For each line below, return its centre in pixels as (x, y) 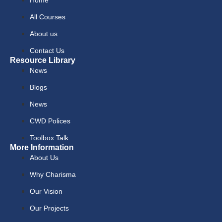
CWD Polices (50, 121)
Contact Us (47, 50)
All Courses (48, 17)
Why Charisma (53, 174)
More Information (42, 147)
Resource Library (43, 60)
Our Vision (46, 191)
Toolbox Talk (49, 138)
